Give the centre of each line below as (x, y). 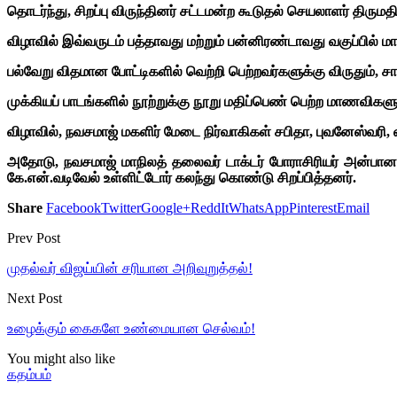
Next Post (35, 298)
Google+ (166, 207)
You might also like (61, 358)
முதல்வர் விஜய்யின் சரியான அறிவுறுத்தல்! (130, 268)
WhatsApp (259, 207)
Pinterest (313, 207)
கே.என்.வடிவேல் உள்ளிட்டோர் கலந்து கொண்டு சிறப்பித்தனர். (182, 177)
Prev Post (34, 237)
